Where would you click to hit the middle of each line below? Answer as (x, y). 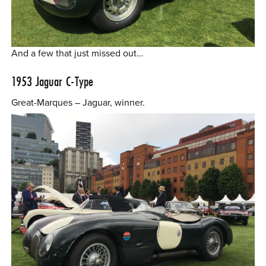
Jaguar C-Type (65, 81)
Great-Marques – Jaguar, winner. (78, 102)
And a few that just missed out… (77, 54)
